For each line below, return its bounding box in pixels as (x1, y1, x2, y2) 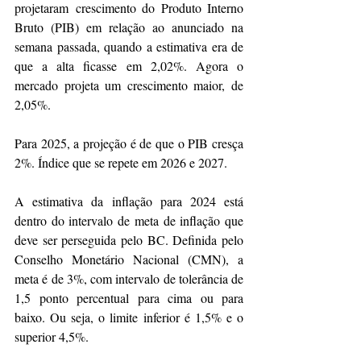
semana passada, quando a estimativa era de (15, 38, 243, 56)
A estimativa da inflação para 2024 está (15, 193, 243, 210)
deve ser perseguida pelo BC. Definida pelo (15, 231, 243, 249)
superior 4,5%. (15, 328, 89, 346)
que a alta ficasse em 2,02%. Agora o (15, 57, 243, 75)
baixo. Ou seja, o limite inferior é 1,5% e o (15, 309, 243, 326)
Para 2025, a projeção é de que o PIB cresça (15, 135, 243, 152)
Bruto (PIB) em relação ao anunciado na (15, 19, 243, 36)
